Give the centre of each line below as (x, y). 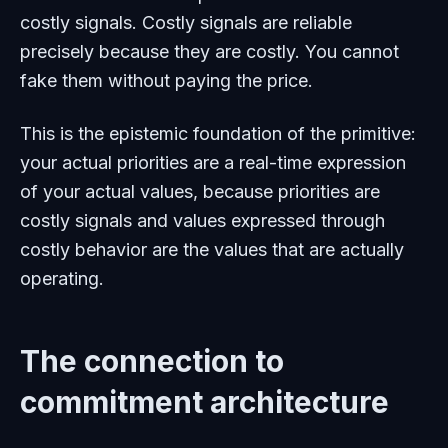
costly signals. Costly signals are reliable (186, 22)
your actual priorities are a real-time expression (213, 162)
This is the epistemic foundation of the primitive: (218, 133)
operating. (62, 278)
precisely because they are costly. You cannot (209, 51)
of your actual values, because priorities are (200, 191)
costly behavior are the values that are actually (212, 249)
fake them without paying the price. (166, 80)
